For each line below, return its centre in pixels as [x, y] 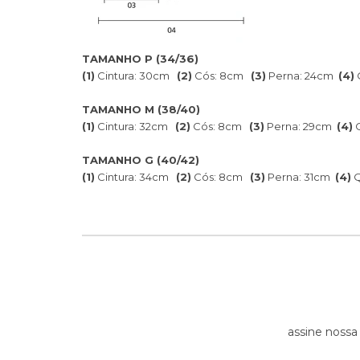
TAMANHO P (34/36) [140, 58]
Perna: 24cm [302, 75]
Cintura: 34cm [135, 176]
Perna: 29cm [301, 126]
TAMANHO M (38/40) [141, 109]
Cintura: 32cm [135, 126]
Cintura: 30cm [136, 75]
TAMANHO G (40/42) [141, 160]
